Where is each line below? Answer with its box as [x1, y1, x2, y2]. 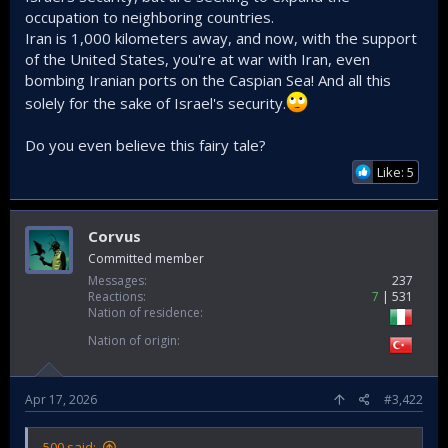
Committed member [88, 249, 204, 267]
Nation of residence [88, 303, 200, 321]
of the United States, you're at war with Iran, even [25, 48, 370, 69]
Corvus [88, 225, 141, 246]
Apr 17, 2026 [25, 390, 97, 408]
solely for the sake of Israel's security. [25, 92, 286, 113]
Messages [88, 271, 144, 289]
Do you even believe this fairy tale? [25, 134, 266, 155]
